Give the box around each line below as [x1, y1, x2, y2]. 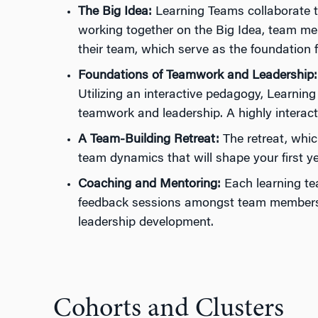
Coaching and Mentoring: [77, 178, 224, 191]
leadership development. [77, 216, 214, 229]
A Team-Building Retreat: [77, 133, 219, 146]
